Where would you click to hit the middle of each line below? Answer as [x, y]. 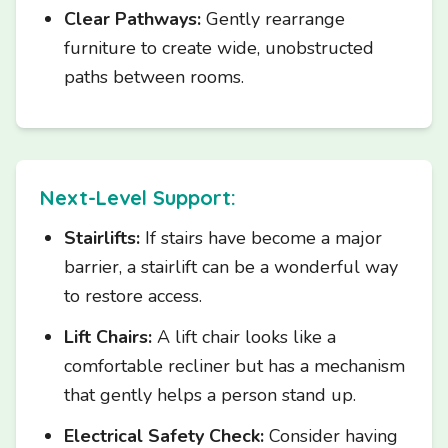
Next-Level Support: [138, 197]
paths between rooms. [154, 77]
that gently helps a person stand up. [210, 395]
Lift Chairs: [108, 337]
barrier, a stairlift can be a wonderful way [231, 267]
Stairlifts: [102, 238]
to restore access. [133, 296]
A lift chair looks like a [244, 337]
